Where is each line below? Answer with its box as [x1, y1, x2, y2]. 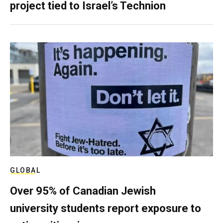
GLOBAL [10, 166, 40, 174]
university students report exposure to [10, 202, 201, 215]
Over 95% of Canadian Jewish [10, 185, 156, 197]
